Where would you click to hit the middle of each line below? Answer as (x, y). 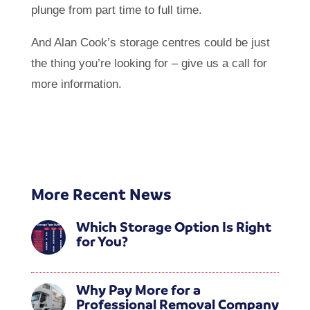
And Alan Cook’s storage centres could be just (150, 42)
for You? (102, 241)
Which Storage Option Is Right (173, 227)
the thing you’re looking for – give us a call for (149, 63)
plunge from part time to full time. (116, 10)
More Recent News (101, 194)
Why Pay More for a (138, 290)
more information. (76, 84)
